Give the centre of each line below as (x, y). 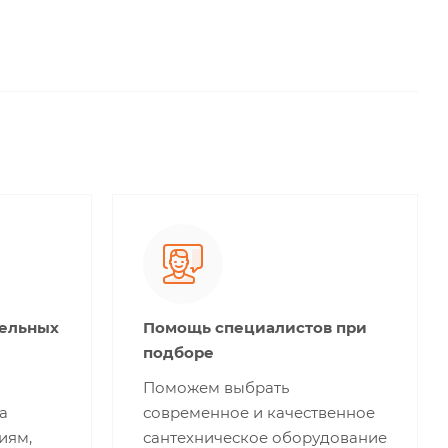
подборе (178, 352)
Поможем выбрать (216, 387)
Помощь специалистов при (255, 327)
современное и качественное (259, 412)
